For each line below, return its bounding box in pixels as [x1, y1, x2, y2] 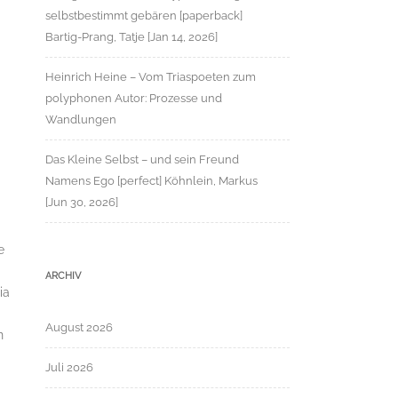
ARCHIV [45, 270, 81, 282]
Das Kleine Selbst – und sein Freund [45, 153, 239, 166]
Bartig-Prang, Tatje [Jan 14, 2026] [45, 30, 218, 44]
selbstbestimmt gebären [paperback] [45, 9, 243, 22]
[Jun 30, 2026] [45, 195, 118, 209]
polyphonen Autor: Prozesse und [45, 92, 222, 105]
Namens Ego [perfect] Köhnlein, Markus [45, 174, 258, 187]
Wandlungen [45, 113, 116, 126]
